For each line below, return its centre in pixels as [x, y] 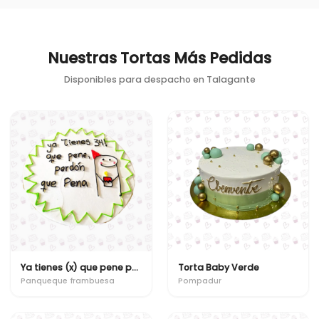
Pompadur [199, 281]
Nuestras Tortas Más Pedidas [159, 58]
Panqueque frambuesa [68, 281]
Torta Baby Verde [218, 267]
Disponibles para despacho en [135, 79]
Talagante [231, 79]
